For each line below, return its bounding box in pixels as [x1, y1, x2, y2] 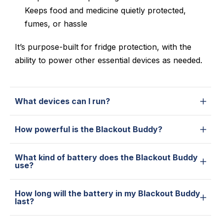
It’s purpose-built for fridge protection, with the [15, 42, 191, 52]
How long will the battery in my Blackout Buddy [15, 188, 200, 199]
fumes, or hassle [25, 19, 87, 29]
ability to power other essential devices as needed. [15, 55, 202, 66]
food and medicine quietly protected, [50, 5, 186, 16]
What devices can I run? [15, 96, 110, 107]
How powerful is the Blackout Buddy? [15, 124, 162, 135]
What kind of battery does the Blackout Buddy [15, 152, 198, 163]
